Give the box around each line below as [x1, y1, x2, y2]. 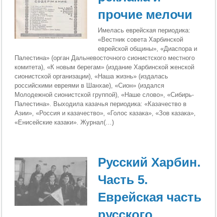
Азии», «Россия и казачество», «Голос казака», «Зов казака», [15, 109, 196, 117]
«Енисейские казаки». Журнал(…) [15, 118, 114, 126]
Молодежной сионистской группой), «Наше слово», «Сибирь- [15, 91, 194, 98]
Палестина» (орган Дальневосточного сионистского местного [15, 54, 195, 62]
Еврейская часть [98, 190, 202, 205]
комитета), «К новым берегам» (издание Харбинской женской [15, 63, 195, 71]
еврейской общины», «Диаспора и [98, 45, 198, 52]
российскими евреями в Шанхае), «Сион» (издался [15, 81, 165, 89]
